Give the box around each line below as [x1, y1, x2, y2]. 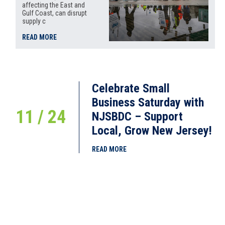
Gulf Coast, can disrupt [22, 9, 87, 17]
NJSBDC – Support [92, 109, 183, 124]
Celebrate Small [92, 81, 170, 95]
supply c [22, 17, 46, 25]
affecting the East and [22, 1, 85, 9]
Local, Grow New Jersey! [92, 124, 212, 138]
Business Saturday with [92, 95, 204, 109]
